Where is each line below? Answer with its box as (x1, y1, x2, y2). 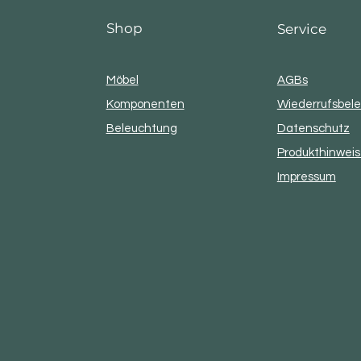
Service (276, 20, 326, 37)
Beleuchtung (106, 122, 177, 135)
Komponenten (106, 98, 185, 110)
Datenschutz (276, 122, 350, 135)
